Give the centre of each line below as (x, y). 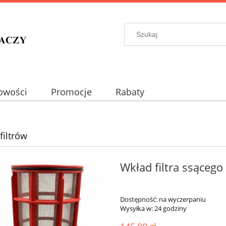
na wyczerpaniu (182, 200)
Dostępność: (138, 200)
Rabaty (130, 92)
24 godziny (170, 209)
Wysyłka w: (136, 209)
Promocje (71, 92)
